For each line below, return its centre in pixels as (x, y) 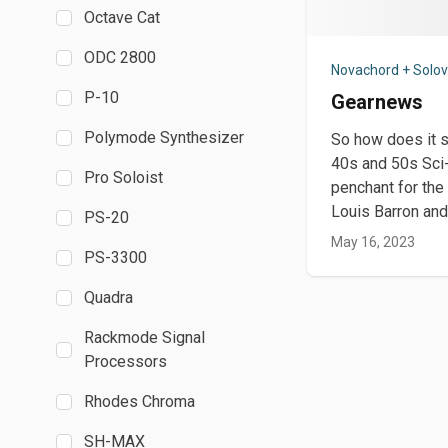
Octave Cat (122, 17)
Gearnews (377, 102)
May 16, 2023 (373, 242)
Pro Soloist (123, 177)
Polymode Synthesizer (164, 137)
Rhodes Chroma (139, 401)
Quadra (108, 297)
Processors (125, 361)
